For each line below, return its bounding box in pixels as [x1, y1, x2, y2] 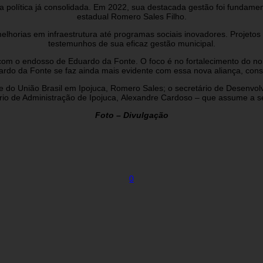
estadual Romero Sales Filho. [76, 11, 187, 21]
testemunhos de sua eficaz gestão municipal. [48, 38, 215, 48]
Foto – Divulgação [95, 110, 168, 120]
